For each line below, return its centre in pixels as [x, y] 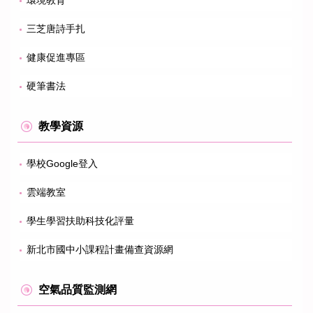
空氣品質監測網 [78, 289]
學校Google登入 [62, 163]
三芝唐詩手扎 [56, 28]
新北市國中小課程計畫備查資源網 [100, 249]
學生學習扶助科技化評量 [80, 220]
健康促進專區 [56, 57]
